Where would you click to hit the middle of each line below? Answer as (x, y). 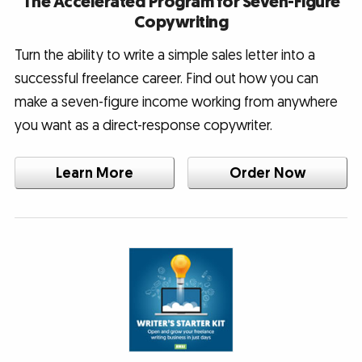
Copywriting (181, 22)
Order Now (267, 173)
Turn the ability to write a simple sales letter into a (164, 55)
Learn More (94, 173)
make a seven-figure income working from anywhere (176, 102)
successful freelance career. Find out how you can (166, 78)
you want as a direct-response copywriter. (143, 125)
